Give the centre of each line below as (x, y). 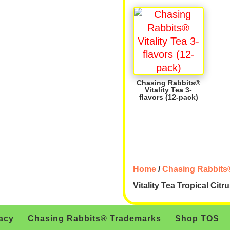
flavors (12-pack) (168, 97)
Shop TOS (197, 218)
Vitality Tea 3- (169, 90)
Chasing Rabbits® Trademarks (94, 218)
